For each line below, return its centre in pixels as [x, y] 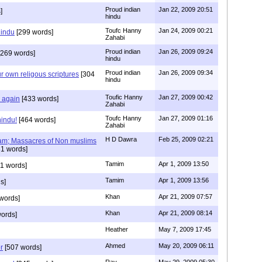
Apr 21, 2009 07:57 [185, 196]
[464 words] [36, 120]
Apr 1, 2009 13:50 [184, 164]
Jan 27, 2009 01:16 [186, 118]
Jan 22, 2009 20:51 [186, 9]
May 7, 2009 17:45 [185, 229]
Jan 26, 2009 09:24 [186, 51]
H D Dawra [121, 139]
